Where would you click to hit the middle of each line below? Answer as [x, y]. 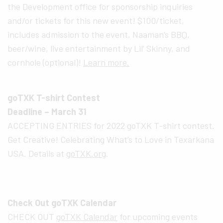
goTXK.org [86, 153]
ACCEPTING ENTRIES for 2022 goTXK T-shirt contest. [111, 125]
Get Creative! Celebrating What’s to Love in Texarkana [111, 139]
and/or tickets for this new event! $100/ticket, [96, 20]
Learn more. [107, 62]
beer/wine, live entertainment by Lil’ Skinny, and [99, 48]
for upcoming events [158, 216]
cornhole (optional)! [46, 62]
